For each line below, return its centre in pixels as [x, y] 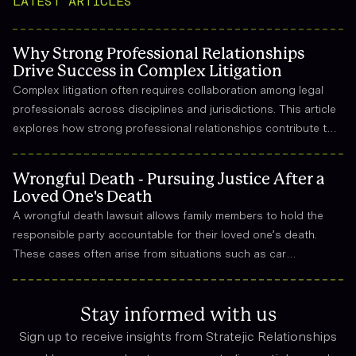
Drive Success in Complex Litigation [147, 72]
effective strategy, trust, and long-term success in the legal [167, 147]
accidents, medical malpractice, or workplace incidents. [157, 272]
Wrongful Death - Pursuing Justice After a [169, 179]
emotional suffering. [64, 310]
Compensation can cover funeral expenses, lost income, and [172, 291]
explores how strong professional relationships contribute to [173, 128]
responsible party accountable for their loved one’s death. [165, 234]
